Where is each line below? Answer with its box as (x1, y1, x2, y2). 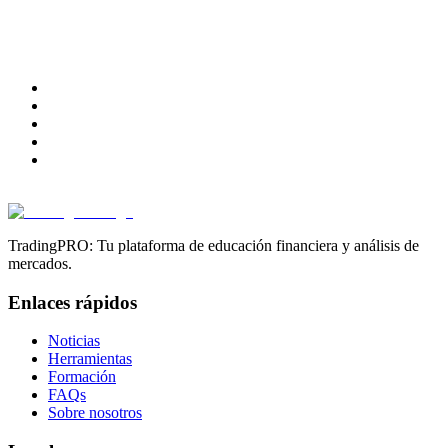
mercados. (8, 255, 72, 272)
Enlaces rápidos (8, 291, 137, 313)
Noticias (48, 332, 100, 350)
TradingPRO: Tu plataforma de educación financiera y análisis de (8, 237, 419, 254)
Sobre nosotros (48, 404, 142, 422)
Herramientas (48, 350, 132, 368)
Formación (48, 368, 116, 386)
